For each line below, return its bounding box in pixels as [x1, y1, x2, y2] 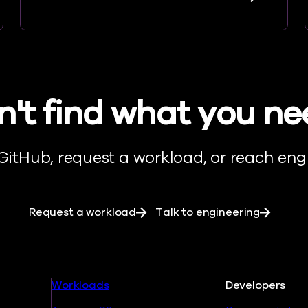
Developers [225, 278, 286, 293]
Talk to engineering [155, 205, 261, 220]
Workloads [52, 278, 109, 293]
